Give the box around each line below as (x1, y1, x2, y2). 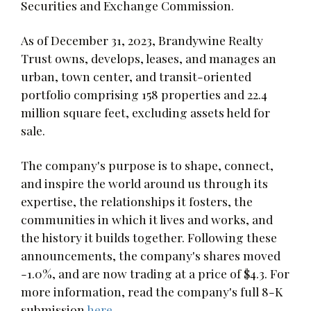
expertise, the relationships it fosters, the (21, 192, 253, 209)
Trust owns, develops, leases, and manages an (21, 49, 276, 66)
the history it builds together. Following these (21, 228, 277, 245)
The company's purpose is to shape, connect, (21, 156, 274, 173)
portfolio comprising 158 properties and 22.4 (21, 85, 267, 102)
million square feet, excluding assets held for (21, 103, 270, 120)
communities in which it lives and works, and (21, 210, 273, 227)
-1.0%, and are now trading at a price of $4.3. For (21, 264, 289, 281)
